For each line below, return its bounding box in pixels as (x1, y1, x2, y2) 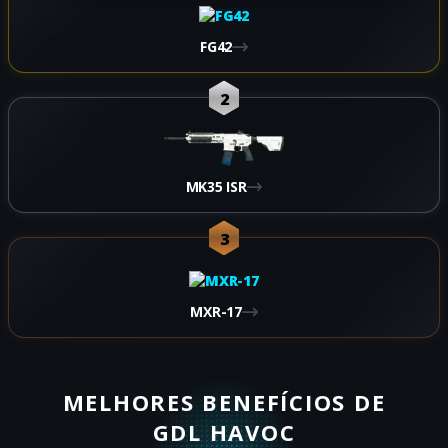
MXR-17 (190, 302, 242, 322)
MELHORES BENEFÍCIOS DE (62, 386, 386, 417)
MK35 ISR (185, 177, 247, 196)
